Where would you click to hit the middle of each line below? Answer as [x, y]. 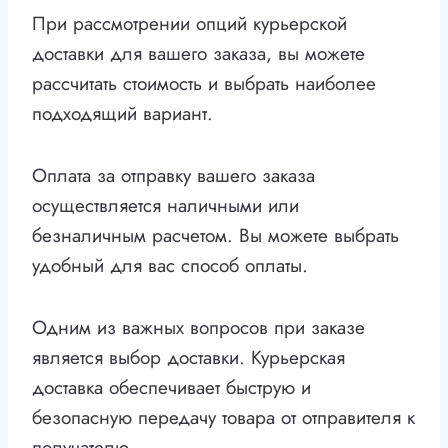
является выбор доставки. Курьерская [188, 358]
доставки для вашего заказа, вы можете [198, 54]
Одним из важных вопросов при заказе [198, 328]
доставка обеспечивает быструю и [171, 388]
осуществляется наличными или [165, 206]
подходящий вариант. [122, 114]
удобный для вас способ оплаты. [170, 266]
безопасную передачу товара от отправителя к [223, 418]
